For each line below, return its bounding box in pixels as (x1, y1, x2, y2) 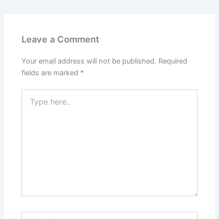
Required (158, 57, 188, 66)
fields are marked (22, 68, 81, 78)
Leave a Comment (22, 34, 100, 45)
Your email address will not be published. (22, 57, 157, 66)
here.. (21, 99, 40, 108)
